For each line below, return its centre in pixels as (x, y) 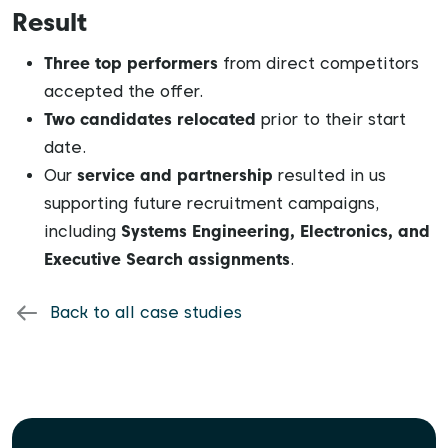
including (82, 231)
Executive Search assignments (167, 259)
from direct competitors (318, 63)
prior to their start (331, 119)
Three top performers (131, 63)
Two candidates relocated (150, 119)
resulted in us (329, 175)
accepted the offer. (124, 91)
